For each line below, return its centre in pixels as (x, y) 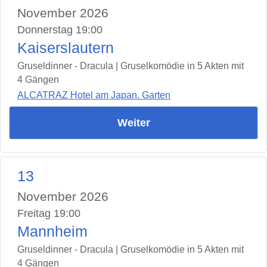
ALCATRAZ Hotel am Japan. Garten (94, 95)
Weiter (133, 123)
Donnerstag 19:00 (60, 30)
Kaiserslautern (66, 48)
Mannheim (52, 232)
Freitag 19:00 (49, 214)
